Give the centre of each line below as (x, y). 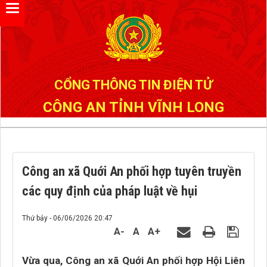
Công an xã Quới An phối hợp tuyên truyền (132, 171)
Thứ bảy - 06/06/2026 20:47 (67, 218)
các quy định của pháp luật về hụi (110, 191)
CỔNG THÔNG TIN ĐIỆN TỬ (133, 85)
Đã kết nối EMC (52, 16)
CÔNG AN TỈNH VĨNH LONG (133, 107)
